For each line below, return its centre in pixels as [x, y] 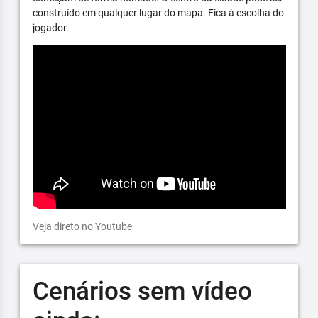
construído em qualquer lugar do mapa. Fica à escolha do [158, 13]
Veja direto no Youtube [82, 226]
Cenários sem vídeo [142, 291]
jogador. [50, 28]
